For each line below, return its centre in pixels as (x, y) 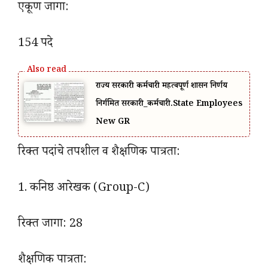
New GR (113, 123)
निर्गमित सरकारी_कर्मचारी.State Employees (169, 105)
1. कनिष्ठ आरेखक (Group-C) (84, 189)
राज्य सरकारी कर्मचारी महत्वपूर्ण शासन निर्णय (162, 87)
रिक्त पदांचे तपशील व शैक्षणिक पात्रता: (99, 153)
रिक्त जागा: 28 (50, 225)
